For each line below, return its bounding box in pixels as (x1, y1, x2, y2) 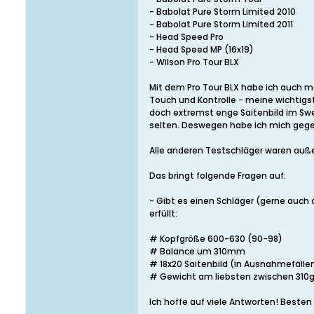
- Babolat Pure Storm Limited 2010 (149, 6, 296, 18)
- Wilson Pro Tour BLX (149, 56, 239, 68)
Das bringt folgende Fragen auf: (149, 170, 286, 182)
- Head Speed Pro (149, 31, 224, 43)
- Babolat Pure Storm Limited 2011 (149, 18, 293, 30)
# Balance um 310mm (149, 245, 245, 257)
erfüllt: (149, 207, 177, 219)
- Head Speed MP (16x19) (149, 43, 254, 55)
